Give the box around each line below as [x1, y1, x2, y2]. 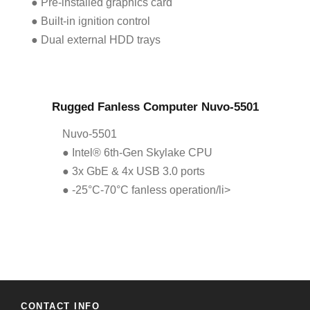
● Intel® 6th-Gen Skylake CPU [62, 147, 212, 159]
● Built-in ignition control [31, 15, 150, 28]
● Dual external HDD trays [31, 34, 161, 46]
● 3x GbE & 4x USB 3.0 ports [62, 165, 205, 178]
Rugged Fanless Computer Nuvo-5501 [51, 100, 259, 114]
